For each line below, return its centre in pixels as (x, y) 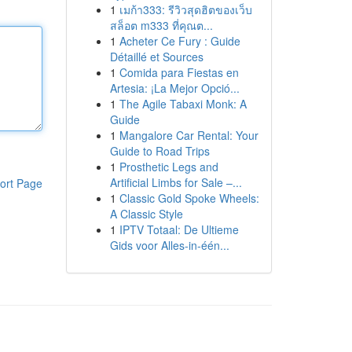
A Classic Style (146, 214)
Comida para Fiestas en (179, 72)
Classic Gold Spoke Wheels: (189, 198)
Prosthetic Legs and (169, 167)
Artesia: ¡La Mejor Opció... (174, 88)
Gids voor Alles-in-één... (169, 245)
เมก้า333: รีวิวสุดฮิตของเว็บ (185, 9)
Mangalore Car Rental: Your (189, 135)
